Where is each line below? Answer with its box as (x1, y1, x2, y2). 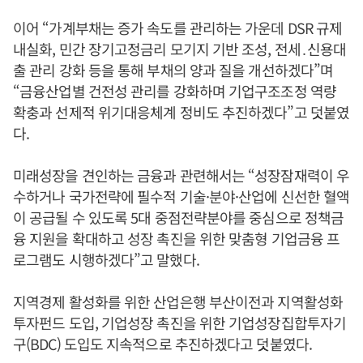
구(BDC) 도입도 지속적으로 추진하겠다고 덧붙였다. (13, 333, 312, 354)
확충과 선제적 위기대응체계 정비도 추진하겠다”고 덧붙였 (13, 101, 349, 122)
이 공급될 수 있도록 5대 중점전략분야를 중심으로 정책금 (13, 207, 344, 228)
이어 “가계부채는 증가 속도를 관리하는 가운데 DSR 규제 (13, 17, 343, 38)
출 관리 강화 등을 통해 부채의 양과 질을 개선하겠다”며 (13, 59, 334, 80)
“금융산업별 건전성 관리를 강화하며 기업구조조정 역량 (13, 80, 336, 101)
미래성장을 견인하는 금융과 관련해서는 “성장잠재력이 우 (13, 164, 349, 186)
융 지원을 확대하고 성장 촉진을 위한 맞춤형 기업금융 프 (13, 228, 340, 249)
